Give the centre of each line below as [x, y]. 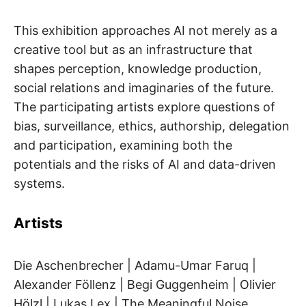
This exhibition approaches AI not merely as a [145, 31]
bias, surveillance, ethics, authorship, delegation [152, 126]
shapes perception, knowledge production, [138, 69]
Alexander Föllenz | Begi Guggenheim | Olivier [145, 284]
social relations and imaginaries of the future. [144, 88]
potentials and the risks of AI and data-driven [145, 165]
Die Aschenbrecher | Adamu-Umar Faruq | [135, 265]
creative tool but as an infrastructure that [133, 50]
